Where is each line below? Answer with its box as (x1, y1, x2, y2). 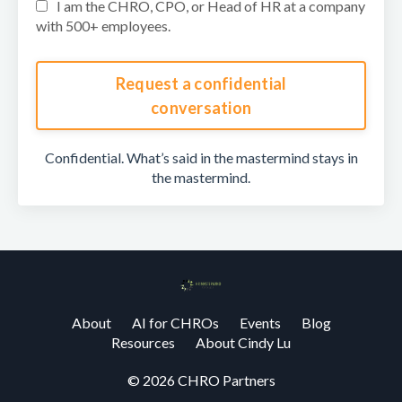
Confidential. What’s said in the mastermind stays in (44, 149, 358, 167)
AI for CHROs (131, 314, 219, 332)
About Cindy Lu (196, 334, 291, 352)
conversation (151, 97, 251, 118)
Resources (111, 334, 175, 352)
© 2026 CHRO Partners (127, 371, 275, 389)
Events (239, 314, 281, 332)
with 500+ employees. (36, 17, 170, 35)
